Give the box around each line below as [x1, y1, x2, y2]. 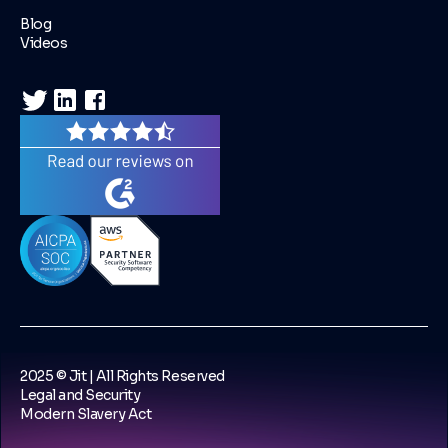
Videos [20, 34, 68, 53]
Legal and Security [20, 385, 141, 404]
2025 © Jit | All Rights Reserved [20, 366, 225, 385]
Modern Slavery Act [20, 404, 152, 423]
